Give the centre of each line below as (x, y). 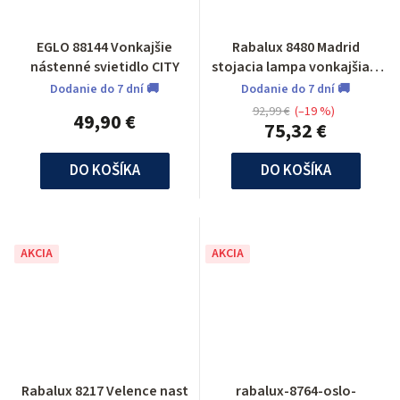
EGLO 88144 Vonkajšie (104, 47)
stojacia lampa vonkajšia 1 (296, 67)
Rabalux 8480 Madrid (296, 47)
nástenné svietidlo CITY (104, 67)
